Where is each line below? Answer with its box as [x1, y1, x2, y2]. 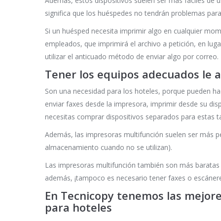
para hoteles [45, 200, 112, 215]
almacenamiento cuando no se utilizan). [45, 143, 172, 152]
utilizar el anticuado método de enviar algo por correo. [45, 52, 219, 62]
